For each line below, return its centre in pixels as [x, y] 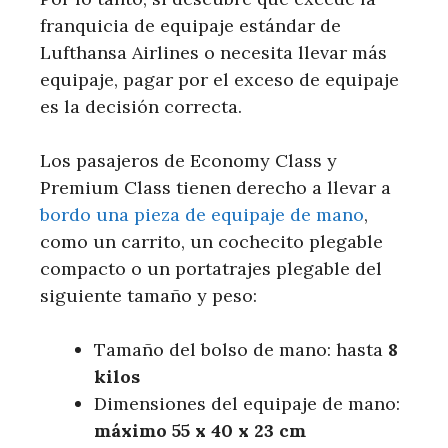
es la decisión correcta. [141, 106]
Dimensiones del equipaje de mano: [247, 403]
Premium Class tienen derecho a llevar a [215, 187]
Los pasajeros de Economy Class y [188, 160]
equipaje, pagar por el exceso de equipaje [219, 79]
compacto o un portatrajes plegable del [211, 268]
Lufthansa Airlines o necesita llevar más [213, 52]
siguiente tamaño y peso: [148, 295]
